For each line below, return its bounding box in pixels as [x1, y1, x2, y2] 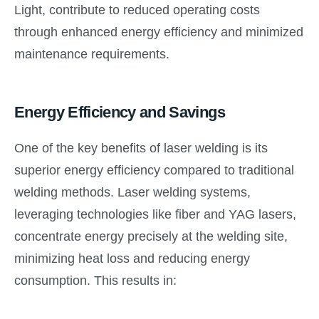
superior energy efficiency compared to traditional [14, 162, 294, 177]
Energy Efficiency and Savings [14, 103, 225, 122]
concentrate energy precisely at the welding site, [14, 229, 288, 244]
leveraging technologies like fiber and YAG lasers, [14, 206, 296, 221]
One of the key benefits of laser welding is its [14, 140, 268, 155]
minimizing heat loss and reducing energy [14, 251, 250, 266]
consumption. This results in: [14, 273, 177, 288]
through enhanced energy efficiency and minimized [14, 25, 303, 40]
